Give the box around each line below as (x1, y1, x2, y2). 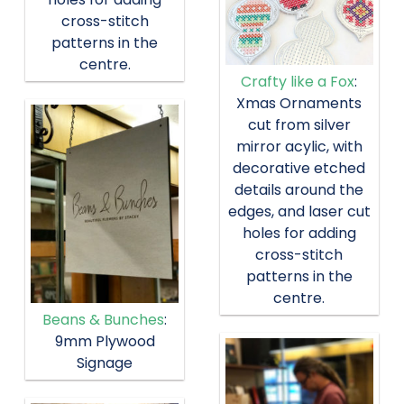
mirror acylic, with (235, 136, 363, 158)
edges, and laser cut (227, 201, 371, 223)
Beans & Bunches (42, 308, 165, 330)
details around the (234, 179, 364, 201)
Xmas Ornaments (236, 93, 363, 115)
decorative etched (233, 158, 366, 179)
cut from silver (247, 115, 351, 136)
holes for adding (242, 223, 356, 244)
